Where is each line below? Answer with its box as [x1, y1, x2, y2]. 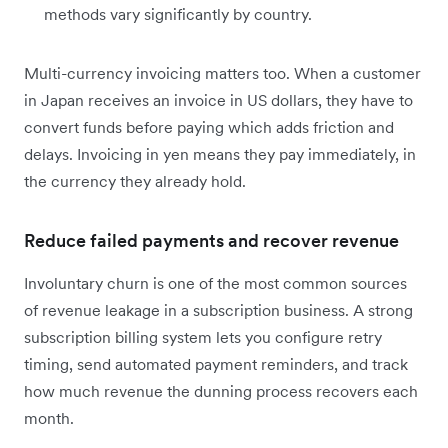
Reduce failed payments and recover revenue [24, 228, 399, 252]
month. [24, 407, 74, 428]
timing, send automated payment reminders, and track [24, 353, 408, 374]
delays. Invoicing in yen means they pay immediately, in [24, 143, 416, 164]
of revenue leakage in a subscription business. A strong [24, 299, 413, 320]
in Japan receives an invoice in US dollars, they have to [24, 89, 413, 110]
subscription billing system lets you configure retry [24, 326, 382, 347]
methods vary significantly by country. [44, 3, 312, 24]
